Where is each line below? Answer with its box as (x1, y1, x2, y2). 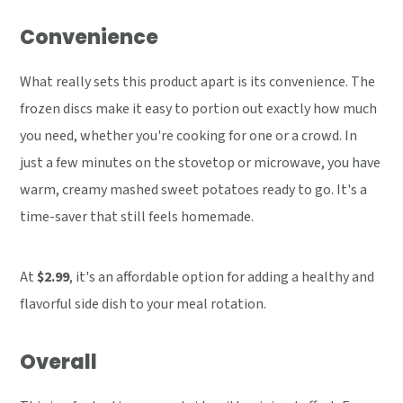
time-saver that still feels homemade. (20, 207, 255, 228)
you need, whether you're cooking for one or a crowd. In (20, 126, 358, 147)
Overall (20, 348, 98, 377)
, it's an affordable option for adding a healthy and (69, 267, 375, 288)
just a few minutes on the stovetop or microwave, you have (20, 153, 381, 174)
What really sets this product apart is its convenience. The (20, 72, 376, 93)
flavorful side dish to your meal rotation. (20, 294, 267, 315)
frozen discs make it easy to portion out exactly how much (20, 99, 378, 120)
